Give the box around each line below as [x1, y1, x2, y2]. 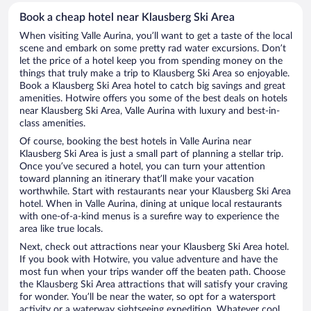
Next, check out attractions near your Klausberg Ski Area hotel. [19, 242, 289, 253]
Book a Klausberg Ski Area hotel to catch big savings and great [19, 81, 285, 92]
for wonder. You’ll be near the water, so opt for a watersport [19, 292, 276, 303]
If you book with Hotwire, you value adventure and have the [19, 255, 278, 265]
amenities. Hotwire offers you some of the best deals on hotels [19, 94, 287, 104]
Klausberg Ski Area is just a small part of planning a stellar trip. [19, 149, 283, 160]
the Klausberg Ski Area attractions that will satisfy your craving [19, 280, 287, 290]
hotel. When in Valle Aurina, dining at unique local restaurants [19, 199, 282, 210]
